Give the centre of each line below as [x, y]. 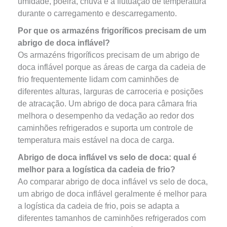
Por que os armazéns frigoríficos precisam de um [112, 31]
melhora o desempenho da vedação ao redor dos [106, 116]
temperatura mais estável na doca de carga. [96, 140]
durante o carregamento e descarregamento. [97, 13]
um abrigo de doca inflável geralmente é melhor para [112, 194]
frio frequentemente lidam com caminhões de [98, 79]
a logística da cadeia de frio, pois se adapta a [98, 206]
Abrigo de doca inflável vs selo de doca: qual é [107, 157]
